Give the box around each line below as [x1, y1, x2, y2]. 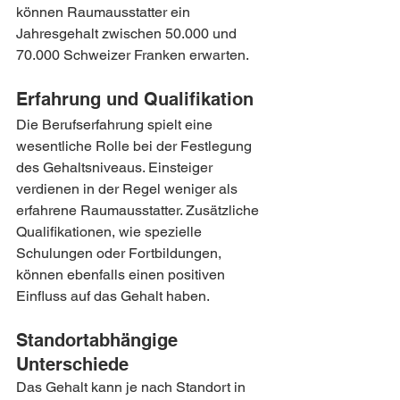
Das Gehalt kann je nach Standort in [16, 379, 249, 396]
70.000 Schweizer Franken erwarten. [16, 46, 249, 63]
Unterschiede [16, 354, 129, 375]
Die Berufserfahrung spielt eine [16, 116, 216, 133]
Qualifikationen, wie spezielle [16, 223, 205, 240]
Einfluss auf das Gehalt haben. [16, 287, 210, 304]
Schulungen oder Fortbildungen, [16, 245, 225, 262]
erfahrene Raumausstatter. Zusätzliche [16, 202, 262, 219]
